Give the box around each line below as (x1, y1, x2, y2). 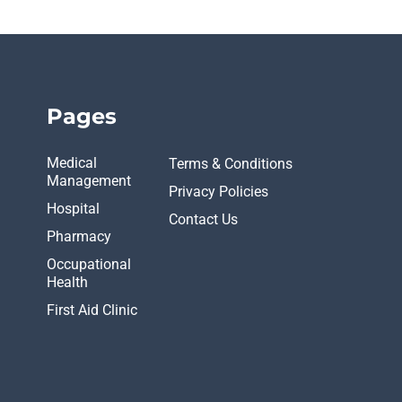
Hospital (47, 200, 100, 217)
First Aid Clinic (47, 301, 138, 319)
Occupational (47, 256, 132, 273)
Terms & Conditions (169, 155, 293, 172)
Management (47, 172, 132, 189)
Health (47, 274, 89, 291)
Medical (47, 154, 98, 171)
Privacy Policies (169, 183, 269, 200)
